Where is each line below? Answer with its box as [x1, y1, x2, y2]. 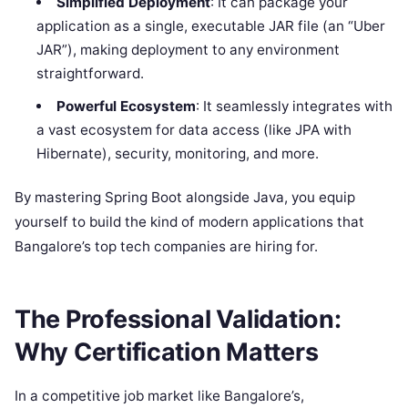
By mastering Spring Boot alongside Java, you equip [15, 189, 355, 207]
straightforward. [36, 64, 145, 82]
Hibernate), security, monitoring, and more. [36, 144, 320, 162]
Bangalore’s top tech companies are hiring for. [15, 238, 318, 256]
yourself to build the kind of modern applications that [15, 213, 364, 231]
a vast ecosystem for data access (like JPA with [36, 120, 352, 138]
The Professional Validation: [15, 303, 342, 334]
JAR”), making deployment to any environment [36, 40, 341, 58]
